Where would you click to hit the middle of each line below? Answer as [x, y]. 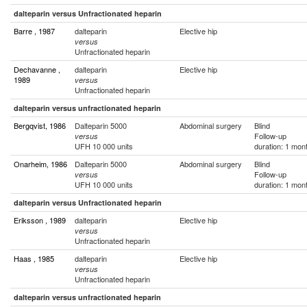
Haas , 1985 [34, 258]
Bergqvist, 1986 [40, 125]
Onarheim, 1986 [40, 164]
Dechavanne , [37, 69]
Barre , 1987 [34, 31]
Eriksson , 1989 [40, 220]
